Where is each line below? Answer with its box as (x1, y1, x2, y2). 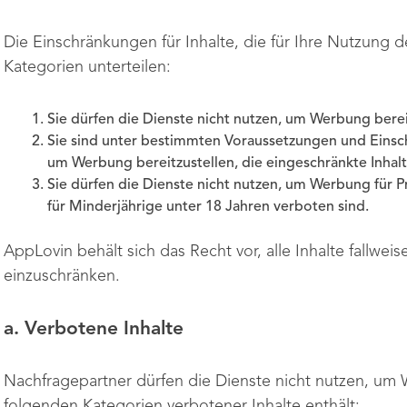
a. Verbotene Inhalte (4, 320, 184, 339)
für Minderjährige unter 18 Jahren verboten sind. (47, 200, 372, 214)
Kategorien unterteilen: (4, 59, 171, 75)
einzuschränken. (4, 268, 120, 284)
